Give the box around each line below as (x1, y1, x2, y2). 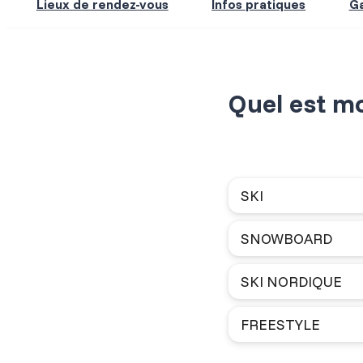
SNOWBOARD (241, 229, 332, 249)
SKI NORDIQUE (241, 272, 342, 292)
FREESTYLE (241, 315, 320, 335)
